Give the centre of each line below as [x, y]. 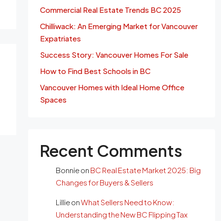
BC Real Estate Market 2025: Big [145, 170]
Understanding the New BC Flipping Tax [121, 214]
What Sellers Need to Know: [128, 202]
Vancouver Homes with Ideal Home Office [112, 87]
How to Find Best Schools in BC [95, 71]
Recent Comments [111, 150]
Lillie [63, 202]
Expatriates [60, 38]
